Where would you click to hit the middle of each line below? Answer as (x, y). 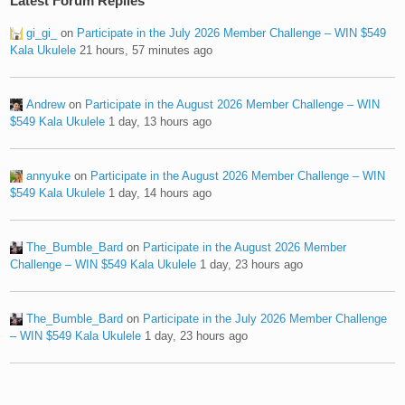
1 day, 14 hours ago (160, 193)
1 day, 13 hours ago (160, 121)
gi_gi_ (42, 33)
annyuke (49, 175)
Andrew (46, 104)
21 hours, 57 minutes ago (146, 50)
